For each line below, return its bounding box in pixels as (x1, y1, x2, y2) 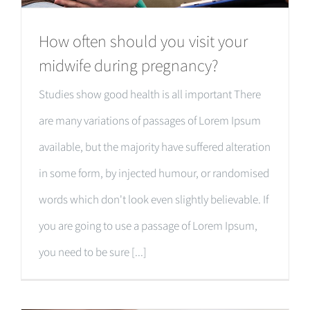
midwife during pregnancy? (39, 54, 218, 76)
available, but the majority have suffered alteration (39, 138, 271, 154)
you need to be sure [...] (39, 244, 147, 259)
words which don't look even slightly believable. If (39, 191, 268, 207)
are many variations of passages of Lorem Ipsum (39, 112, 261, 128)
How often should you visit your (39, 30, 248, 52)
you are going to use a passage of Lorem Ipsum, (39, 217, 257, 233)
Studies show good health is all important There (39, 86, 261, 102)
